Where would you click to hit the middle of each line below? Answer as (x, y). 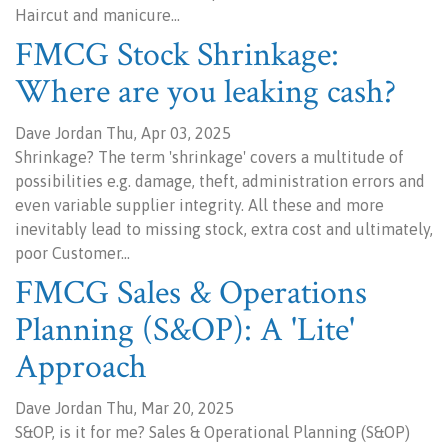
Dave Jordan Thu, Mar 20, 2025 (124, 408)
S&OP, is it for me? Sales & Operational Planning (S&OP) (212, 432)
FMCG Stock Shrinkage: (177, 55)
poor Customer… (72, 253)
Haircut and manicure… (97, 15)
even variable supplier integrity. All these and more (199, 205)
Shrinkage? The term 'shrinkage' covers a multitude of (209, 157)
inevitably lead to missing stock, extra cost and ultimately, (224, 229)
